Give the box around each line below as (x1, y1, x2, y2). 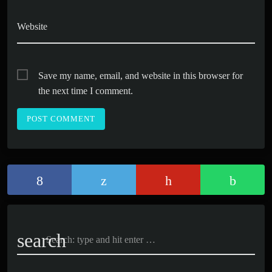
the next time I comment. (38, 85, 133, 96)
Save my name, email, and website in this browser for (38, 70, 243, 81)
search (17, 229, 66, 251)
